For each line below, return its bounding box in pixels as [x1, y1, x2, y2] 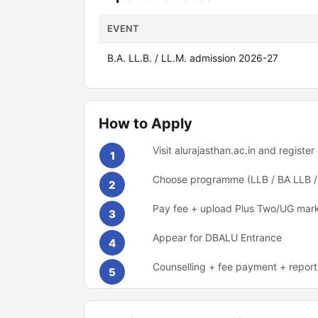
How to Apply [99, 115, 192, 132]
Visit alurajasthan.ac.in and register [153, 144, 314, 156]
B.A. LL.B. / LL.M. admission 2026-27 [107, 52, 278, 64]
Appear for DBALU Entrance [153, 231, 282, 243]
